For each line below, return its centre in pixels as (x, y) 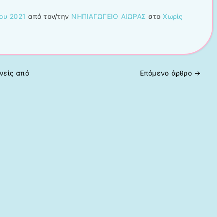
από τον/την (49, 16)
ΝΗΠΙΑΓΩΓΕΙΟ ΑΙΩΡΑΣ (109, 16)
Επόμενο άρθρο (167, 73)
